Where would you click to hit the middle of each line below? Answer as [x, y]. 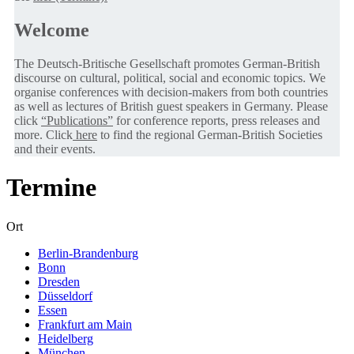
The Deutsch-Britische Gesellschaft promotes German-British [167, 63]
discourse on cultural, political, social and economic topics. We [170, 77]
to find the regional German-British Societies [210, 134]
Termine [51, 188]
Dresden [59, 281]
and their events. [55, 149]
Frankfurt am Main [85, 324]
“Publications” [77, 120]
